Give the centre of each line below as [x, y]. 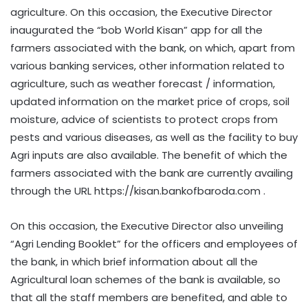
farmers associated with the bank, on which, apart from [153, 47]
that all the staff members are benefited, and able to [149, 297]
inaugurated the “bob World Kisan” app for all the [136, 30]
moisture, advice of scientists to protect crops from [144, 119]
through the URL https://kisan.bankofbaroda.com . [138, 190]
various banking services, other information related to [147, 65]
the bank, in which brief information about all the [134, 261]
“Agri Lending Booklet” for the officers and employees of [154, 243]
